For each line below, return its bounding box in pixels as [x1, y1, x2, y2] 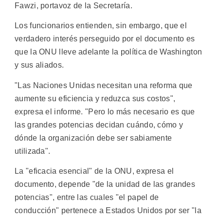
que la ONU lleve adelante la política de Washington [15, 48, 202, 56]
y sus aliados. [15, 61, 64, 70]
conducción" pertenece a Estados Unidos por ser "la [15, 206, 201, 215]
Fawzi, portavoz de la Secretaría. [15, 1, 132, 10]
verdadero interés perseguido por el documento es [15, 35, 195, 43]
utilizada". [15, 146, 51, 155]
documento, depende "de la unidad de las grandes [15, 180, 196, 189]
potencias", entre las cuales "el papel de [15, 193, 159, 202]
